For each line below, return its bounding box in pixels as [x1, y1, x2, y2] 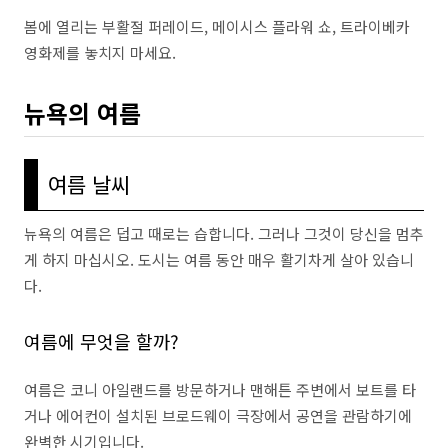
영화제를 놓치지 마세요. [24, 41, 176, 63]
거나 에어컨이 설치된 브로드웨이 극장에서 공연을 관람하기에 [24, 405, 412, 426]
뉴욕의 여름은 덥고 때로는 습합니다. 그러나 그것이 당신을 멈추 [24, 223, 424, 244]
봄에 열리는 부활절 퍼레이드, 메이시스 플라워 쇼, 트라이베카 [24, 15, 410, 37]
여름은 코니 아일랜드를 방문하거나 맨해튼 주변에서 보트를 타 [24, 379, 416, 400]
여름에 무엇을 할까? [24, 328, 179, 354]
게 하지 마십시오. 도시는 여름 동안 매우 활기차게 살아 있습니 [24, 249, 414, 270]
